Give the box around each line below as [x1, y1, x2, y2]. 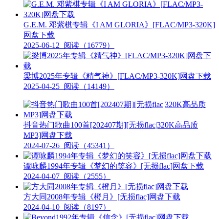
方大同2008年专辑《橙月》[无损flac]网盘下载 [23, 193, 180, 201]
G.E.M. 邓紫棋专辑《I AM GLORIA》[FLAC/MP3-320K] [23, 21, 215, 29]
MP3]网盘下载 [23, 131, 72, 140]
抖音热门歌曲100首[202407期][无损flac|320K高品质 [23, 121, 198, 130]
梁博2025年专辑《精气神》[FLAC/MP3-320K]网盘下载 [23, 72, 211, 81]
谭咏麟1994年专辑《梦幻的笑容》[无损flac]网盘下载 [23, 162, 204, 171]
